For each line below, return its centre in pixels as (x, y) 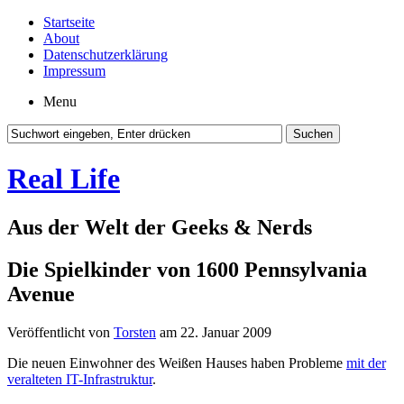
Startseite (69, 22)
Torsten (135, 332)
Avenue (41, 294)
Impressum (74, 71)
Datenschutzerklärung (106, 55)
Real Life (64, 179)
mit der (366, 363)
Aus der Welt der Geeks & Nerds (160, 227)
